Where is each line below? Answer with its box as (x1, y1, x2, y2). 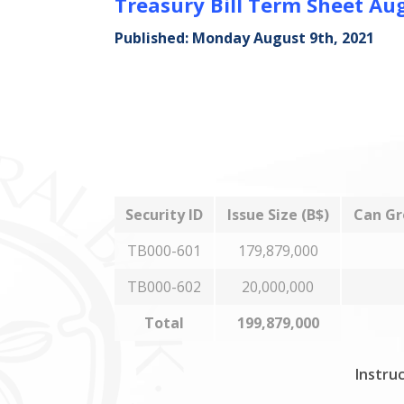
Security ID (125, 205, 203, 225)
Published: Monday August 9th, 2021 (115, 28, 374, 48)
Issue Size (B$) (226, 205, 329, 225)
